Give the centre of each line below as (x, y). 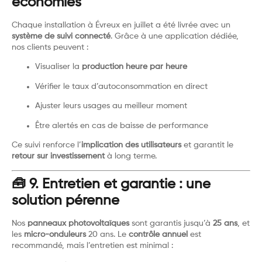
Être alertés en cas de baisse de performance (122, 125)
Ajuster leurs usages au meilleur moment (111, 106)
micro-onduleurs (55, 235)
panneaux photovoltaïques (78, 224)
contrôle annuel (158, 235)
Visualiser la (58, 67)
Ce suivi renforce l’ (46, 145)
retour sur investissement (58, 156)
